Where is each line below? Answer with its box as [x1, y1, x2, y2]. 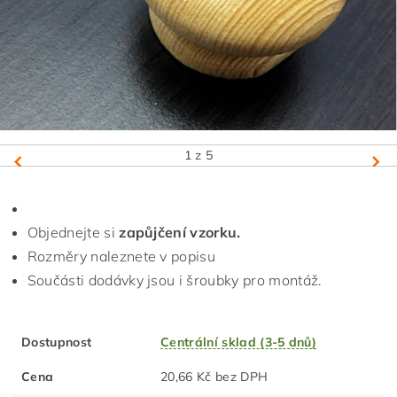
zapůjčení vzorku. [114, 222, 241, 241]
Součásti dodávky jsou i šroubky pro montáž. [27, 270, 323, 289]
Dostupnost [21, 333, 92, 350]
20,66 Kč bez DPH [215, 368, 269, 385]
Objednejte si [27, 222, 115, 241]
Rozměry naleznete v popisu [27, 246, 216, 265]
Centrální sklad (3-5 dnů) [160, 333, 317, 350]
